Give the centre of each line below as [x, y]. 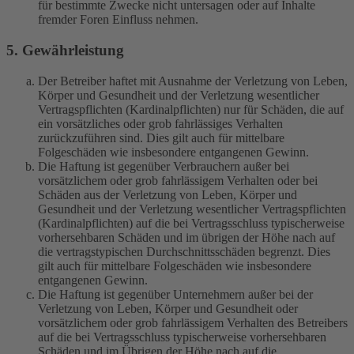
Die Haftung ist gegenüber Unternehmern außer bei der [175, 294]
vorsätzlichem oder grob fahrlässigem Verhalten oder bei [178, 180]
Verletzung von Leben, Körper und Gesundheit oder [168, 308]
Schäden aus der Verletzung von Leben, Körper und [168, 194]
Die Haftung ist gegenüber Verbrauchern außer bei [164, 166]
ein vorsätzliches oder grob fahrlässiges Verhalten [160, 123]
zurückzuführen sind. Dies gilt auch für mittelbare [161, 137]
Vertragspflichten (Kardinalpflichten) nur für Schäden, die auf [191, 109]
